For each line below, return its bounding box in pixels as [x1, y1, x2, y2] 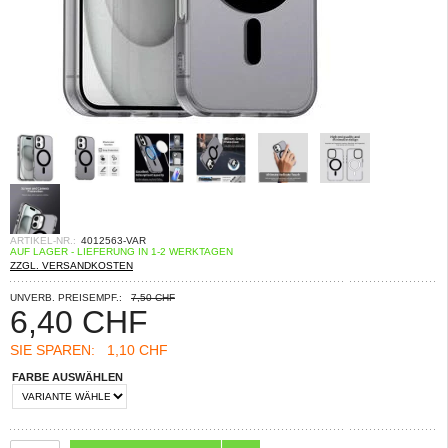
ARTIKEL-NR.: [10, 235, 76, 246]
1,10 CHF [95, 342, 168, 358]
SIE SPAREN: [10, 342, 95, 358]
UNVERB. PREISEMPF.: [10, 292, 122, 303]
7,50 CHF [131, 292, 175, 303]
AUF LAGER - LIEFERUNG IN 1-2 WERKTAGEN [10, 246, 233, 257]
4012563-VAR [81, 235, 146, 246]
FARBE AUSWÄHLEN [12, 371, 123, 383]
